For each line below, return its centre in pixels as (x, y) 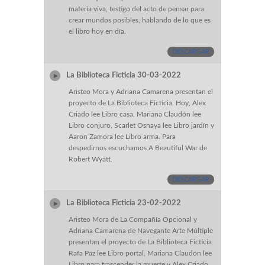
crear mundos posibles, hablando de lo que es (140, 20)
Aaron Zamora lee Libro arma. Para (122, 137)
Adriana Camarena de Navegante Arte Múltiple (141, 231)
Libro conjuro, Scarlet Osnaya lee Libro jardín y (141, 126)
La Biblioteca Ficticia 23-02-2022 (125, 203)
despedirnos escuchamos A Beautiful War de (138, 148)
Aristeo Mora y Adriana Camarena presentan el (141, 92)
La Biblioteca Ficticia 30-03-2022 (125, 75)
